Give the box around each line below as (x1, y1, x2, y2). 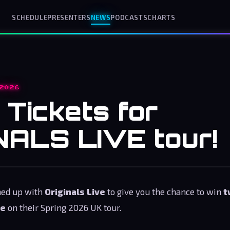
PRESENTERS (47, 13, 91, 22)
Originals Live (45, 186, 105, 197)
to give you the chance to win (105, 186, 223, 197)
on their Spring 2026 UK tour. (6, 202, 121, 213)
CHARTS (147, 13, 176, 22)
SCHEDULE (12, 13, 48, 22)
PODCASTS (110, 13, 148, 22)
